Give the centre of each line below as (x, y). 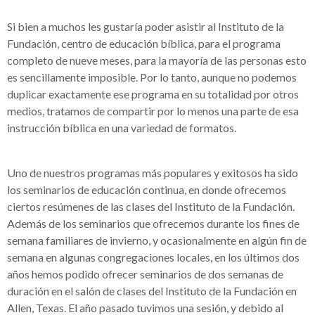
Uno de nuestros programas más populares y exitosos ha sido (153, 173)
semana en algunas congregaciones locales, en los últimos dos (153, 257)
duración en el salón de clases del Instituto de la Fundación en (152, 291)
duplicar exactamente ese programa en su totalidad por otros (153, 94)
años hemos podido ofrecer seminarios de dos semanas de (145, 274)
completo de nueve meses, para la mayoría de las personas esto (157, 60)
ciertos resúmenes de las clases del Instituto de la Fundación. (151, 206)
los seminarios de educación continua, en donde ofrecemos (147, 189)
